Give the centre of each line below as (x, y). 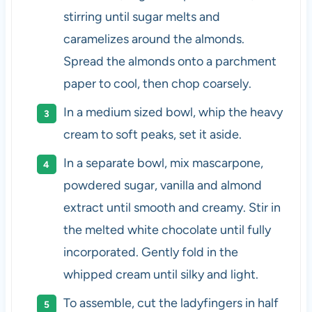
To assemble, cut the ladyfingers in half (171, 303)
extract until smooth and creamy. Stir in (172, 207)
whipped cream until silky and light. (161, 274)
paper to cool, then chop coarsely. (157, 83)
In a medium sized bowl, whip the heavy (173, 112)
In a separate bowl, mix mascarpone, (163, 163)
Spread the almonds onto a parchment (170, 61)
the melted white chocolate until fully (167, 229)
